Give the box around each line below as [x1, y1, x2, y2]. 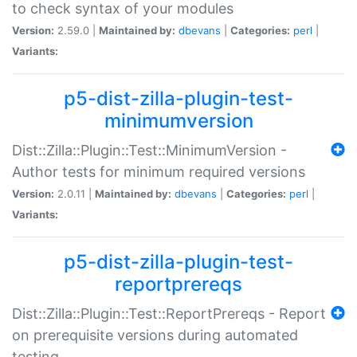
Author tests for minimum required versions [12, 163, 305, 180]
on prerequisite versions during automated [12, 326, 298, 343]
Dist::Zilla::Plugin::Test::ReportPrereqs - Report [12, 304, 326, 322]
